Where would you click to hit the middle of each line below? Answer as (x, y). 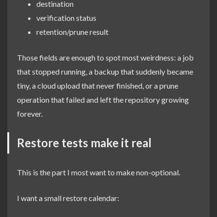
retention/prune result (72, 31)
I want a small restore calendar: (68, 198)
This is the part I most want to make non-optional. (99, 172)
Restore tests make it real (84, 142)
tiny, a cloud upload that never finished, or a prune (98, 85)
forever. (30, 113)
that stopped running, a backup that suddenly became (105, 71)
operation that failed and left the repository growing (103, 99)
